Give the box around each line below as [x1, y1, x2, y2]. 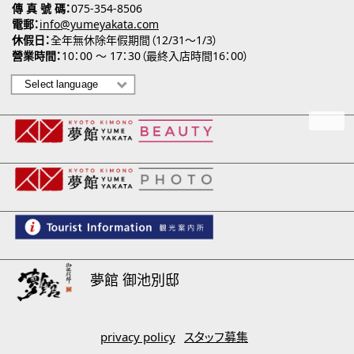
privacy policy [100, 329, 175, 345]
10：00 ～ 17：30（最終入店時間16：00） [62, 48, 249, 64]
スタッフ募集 [184, 329, 248, 345]
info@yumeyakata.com [40, 17, 159, 32]
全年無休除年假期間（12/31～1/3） [51, 32, 218, 48]
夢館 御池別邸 [90, 269, 179, 289]
